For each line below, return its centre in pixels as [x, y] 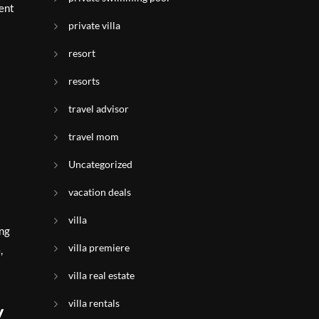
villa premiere [99, 247]
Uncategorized [100, 164]
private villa [94, 25]
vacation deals [100, 192]
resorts [84, 81]
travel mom [94, 136]
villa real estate [101, 275]
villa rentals [94, 303]
